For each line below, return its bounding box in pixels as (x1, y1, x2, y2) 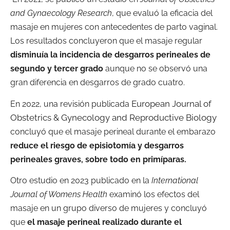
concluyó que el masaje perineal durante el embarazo (10, 126, 216, 137)
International (151, 175, 198, 185)
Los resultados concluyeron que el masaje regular (10, 36, 202, 46)
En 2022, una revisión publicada (10, 99, 131, 109)
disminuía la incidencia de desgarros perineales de (10, 50, 210, 60)
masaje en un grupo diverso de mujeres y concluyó (10, 203, 207, 213)
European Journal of (131, 98, 212, 109)
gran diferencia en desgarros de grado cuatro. (10, 78, 185, 88)
